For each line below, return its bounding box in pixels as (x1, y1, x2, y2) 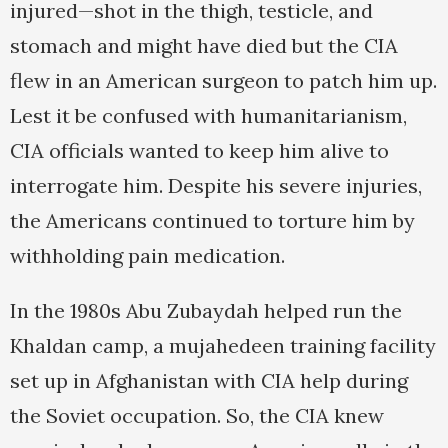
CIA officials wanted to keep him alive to (10, 138, 389, 164)
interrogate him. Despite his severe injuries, (10, 173, 422, 199)
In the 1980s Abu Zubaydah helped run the (10, 298, 402, 324)
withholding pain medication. (10, 243, 285, 269)
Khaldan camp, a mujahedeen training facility (10, 333, 436, 359)
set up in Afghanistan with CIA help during (10, 368, 408, 394)
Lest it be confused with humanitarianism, (10, 103, 407, 129)
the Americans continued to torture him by (10, 208, 415, 234)
